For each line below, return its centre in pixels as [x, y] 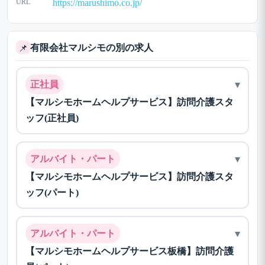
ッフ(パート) [52, 193]
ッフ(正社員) [52, 118]
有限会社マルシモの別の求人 [92, 47]
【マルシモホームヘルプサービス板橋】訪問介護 [129, 251]
